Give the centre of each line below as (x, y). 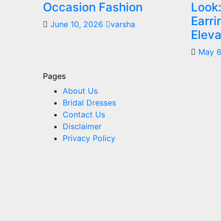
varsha (123, 24)
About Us (80, 91)
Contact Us (84, 114)
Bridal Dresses (89, 102)
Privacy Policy (89, 138)
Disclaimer (82, 126)
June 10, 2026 (78, 24)
